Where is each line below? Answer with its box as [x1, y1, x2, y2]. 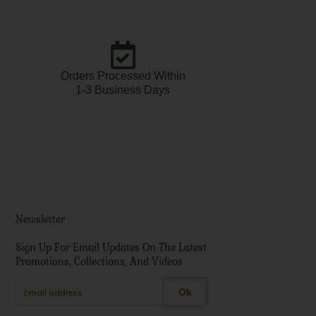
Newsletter [15, 213, 65, 226]
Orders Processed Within [60, 70, 186, 83]
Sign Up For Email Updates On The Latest [15, 241, 207, 255]
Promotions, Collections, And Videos [15, 255, 183, 269]
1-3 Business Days [75, 84, 170, 97]
